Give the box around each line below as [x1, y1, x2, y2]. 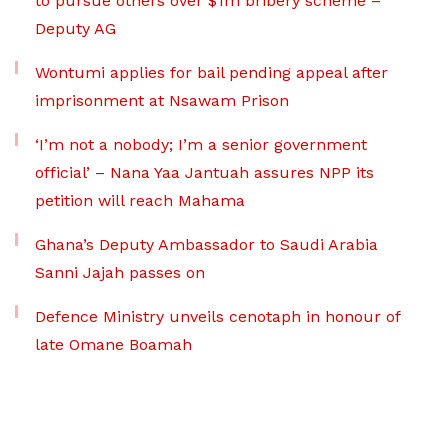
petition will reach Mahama [35, 190, 245, 210]
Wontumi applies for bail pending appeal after [35, 62, 388, 82]
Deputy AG [35, 18, 116, 38]
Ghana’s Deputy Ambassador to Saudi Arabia [35, 234, 378, 254]
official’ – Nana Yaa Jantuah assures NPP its [35, 162, 374, 182]
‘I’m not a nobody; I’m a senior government [35, 134, 367, 154]
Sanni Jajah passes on [35, 262, 205, 282]
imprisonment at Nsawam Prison [35, 90, 289, 110]
